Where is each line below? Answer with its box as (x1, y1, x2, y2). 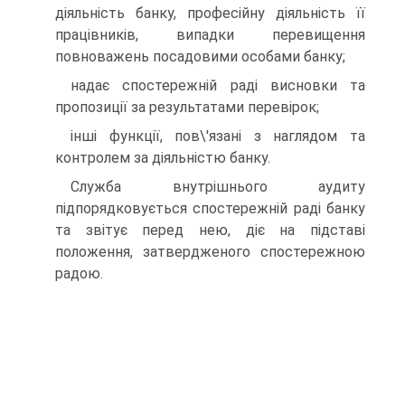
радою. (55, 265, 103, 282)
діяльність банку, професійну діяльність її (55, 5, 365, 22)
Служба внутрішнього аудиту (71, 178, 365, 195)
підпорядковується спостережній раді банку (55, 200, 365, 217)
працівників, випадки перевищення (55, 26, 365, 43)
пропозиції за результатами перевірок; (55, 99, 319, 116)
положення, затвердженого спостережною (55, 243, 365, 260)
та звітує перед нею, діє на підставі (55, 221, 365, 239)
